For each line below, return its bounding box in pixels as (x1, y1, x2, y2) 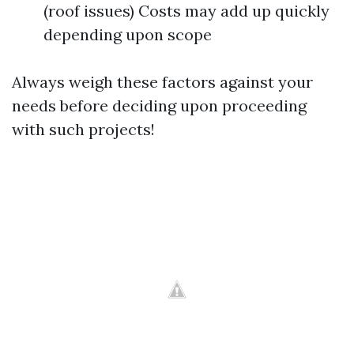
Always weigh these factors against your (12, 72, 313, 92)
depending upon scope (43, 24, 212, 44)
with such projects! (12, 119, 155, 139)
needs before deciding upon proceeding (12, 96, 307, 115)
